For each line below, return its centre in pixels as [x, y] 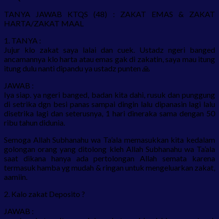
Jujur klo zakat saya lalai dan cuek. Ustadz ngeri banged [109, 49]
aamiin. [16, 176]
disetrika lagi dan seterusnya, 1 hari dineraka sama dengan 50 [109, 113]
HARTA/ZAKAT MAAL [44, 23]
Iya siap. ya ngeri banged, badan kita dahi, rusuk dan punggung [109, 94]
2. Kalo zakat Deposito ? [44, 194]
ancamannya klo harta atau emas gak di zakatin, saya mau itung [109, 59]
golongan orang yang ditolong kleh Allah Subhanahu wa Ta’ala [109, 149]
